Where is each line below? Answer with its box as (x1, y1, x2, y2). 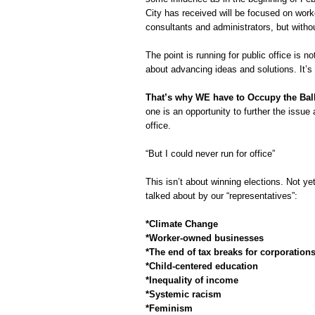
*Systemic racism (146, 289, 221, 300)
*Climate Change (146, 219, 218, 229)
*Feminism (146, 303, 193, 314)
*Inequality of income (146, 275, 238, 285)
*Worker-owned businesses (146, 233, 264, 243)
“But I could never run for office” (146, 148, 275, 159)
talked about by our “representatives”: (146, 191, 297, 201)
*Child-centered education (146, 261, 258, 271)
